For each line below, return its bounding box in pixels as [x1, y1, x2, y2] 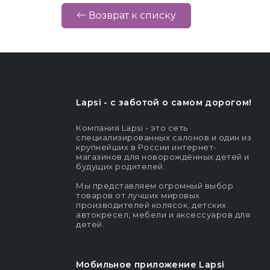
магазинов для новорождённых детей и [76, 151, 250, 162]
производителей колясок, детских [76, 199, 227, 210]
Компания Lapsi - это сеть [76, 122, 188, 133]
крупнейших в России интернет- [76, 142, 217, 152]
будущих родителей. [76, 161, 165, 171]
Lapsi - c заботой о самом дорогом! [76, 96, 252, 108]
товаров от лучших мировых [76, 190, 200, 200]
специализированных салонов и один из [76, 132, 251, 142]
